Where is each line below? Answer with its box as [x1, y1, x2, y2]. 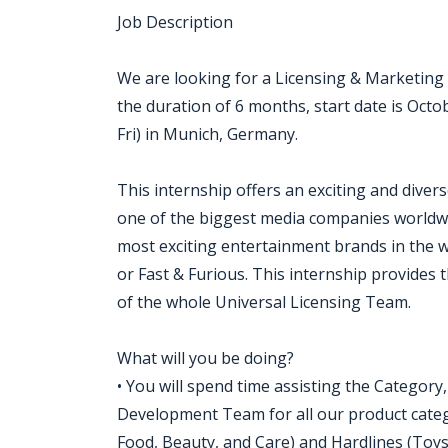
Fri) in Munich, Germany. [117, 123, 298, 145]
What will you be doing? [117, 347, 294, 369]
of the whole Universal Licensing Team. [117, 291, 411, 313]
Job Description [117, 11, 233, 33]
